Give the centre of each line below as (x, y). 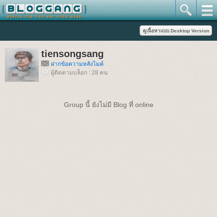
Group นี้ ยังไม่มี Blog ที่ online (108, 105)
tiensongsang (72, 54)
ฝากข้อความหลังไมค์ (77, 64)
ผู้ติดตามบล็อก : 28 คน (79, 73)
